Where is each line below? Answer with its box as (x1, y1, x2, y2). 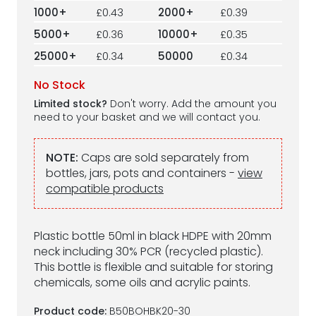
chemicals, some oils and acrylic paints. (34, 274, 250, 291)
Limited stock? (34, 97, 107, 111)
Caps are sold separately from (78, 150, 249, 166)
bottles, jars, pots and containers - (46, 165, 238, 181)
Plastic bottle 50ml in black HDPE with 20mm (34, 228, 272, 244)
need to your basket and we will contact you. (34, 110, 260, 124)
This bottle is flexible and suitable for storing (34, 259, 273, 275)
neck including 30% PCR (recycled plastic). (34, 243, 263, 260)
